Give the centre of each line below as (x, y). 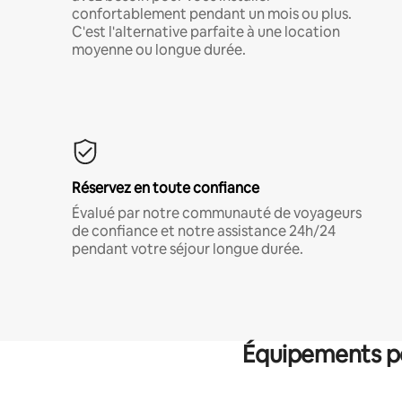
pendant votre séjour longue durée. (188, 249)
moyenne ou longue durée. (159, 49)
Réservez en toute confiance (166, 188)
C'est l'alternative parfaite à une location (206, 31)
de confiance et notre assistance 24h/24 (204, 231)
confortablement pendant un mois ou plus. (212, 13)
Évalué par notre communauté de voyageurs (217, 213)
